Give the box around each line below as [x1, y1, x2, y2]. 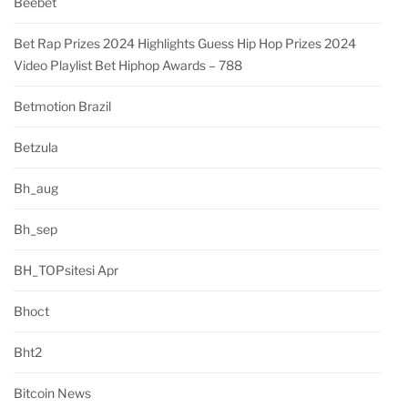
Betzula [14, 139, 58, 156]
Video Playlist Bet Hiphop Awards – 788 [14, 57, 242, 74]
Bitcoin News [14, 385, 91, 402]
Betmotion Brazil [14, 98, 111, 115]
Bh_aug [14, 180, 58, 197]
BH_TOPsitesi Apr [14, 262, 118, 279]
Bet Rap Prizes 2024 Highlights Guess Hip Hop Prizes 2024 [14, 36, 356, 52]
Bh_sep [14, 221, 57, 238]
